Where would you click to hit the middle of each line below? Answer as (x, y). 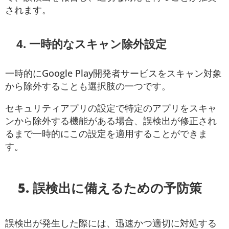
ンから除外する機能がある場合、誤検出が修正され (111, 120)
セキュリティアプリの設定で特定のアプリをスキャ (111, 108)
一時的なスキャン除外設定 (98, 43)
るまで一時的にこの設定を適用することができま (106, 133)
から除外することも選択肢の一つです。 (88, 86)
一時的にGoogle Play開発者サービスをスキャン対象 (113, 73)
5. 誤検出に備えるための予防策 (110, 188)
